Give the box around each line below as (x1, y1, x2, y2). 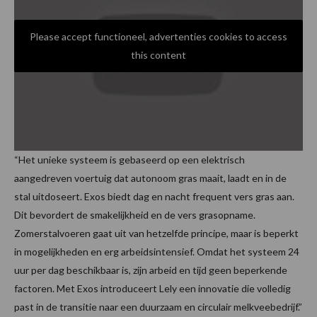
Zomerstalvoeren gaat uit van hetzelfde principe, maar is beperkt (14, 227, 299, 240)
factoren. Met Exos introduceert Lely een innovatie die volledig (14, 282, 291, 295)
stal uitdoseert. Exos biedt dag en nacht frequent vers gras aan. (14, 190, 294, 203)
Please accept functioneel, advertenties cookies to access (30, 30, 287, 43)
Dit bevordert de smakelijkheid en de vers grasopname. (14, 209, 255, 221)
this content (131, 49, 186, 62)
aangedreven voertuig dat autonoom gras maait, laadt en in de (14, 172, 287, 185)
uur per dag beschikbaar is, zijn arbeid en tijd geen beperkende (14, 264, 287, 277)
